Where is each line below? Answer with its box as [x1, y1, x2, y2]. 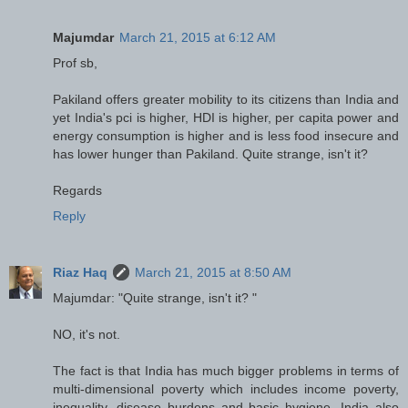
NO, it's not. [53, 326, 120, 342]
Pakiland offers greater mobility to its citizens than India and [53, 91, 399, 107]
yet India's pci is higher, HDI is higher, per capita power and [53, 109, 399, 125]
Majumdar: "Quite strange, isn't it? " [53, 290, 257, 305]
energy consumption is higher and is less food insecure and [53, 127, 399, 143]
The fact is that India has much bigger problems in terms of [53, 362, 399, 378]
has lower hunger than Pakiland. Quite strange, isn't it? [53, 146, 368, 161]
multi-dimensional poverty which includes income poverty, [53, 381, 399, 396]
